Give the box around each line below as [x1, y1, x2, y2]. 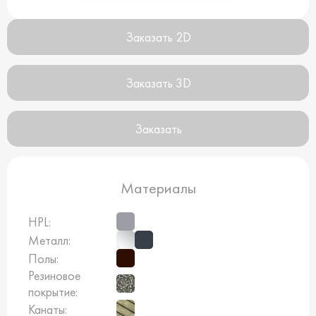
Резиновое [28, 267, 80, 284]
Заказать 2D [125, 29, 191, 46]
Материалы [120, 178, 196, 199]
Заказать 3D [125, 75, 191, 92]
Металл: [28, 231, 71, 248]
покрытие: [28, 284, 78, 300]
